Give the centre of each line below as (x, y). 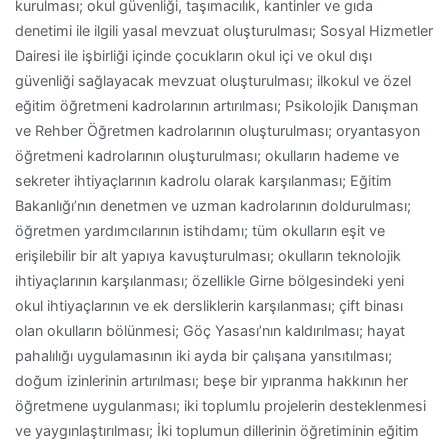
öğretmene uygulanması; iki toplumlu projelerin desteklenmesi (220, 406)
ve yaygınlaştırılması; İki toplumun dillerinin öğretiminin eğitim (217, 431)
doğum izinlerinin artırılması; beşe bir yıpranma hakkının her (211, 381)
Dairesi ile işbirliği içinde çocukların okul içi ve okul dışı (193, 56)
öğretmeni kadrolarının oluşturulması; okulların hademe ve (207, 156)
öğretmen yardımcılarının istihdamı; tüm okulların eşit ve (200, 231)
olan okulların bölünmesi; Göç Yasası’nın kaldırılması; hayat (210, 331)
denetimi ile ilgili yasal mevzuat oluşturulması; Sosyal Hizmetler (224, 31)
